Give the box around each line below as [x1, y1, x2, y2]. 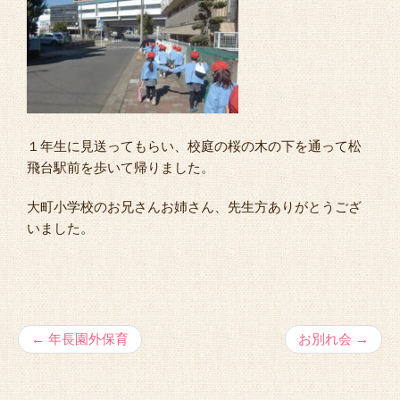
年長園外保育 [45, 331, 129, 347]
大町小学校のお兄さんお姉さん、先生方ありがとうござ [27, 199, 362, 215]
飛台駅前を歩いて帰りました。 [27, 160, 214, 176]
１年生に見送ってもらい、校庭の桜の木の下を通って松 [27, 138, 362, 154]
